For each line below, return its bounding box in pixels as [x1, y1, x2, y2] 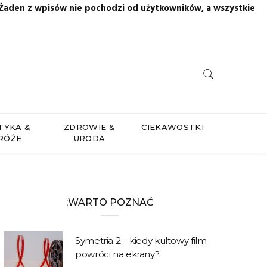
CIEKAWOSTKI [141, 122, 204, 132]
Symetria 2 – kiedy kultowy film [75, 235, 207, 246]
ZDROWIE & [63, 122, 115, 132]
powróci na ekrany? [75, 249, 160, 260]
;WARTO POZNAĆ [66, 197, 153, 208]
